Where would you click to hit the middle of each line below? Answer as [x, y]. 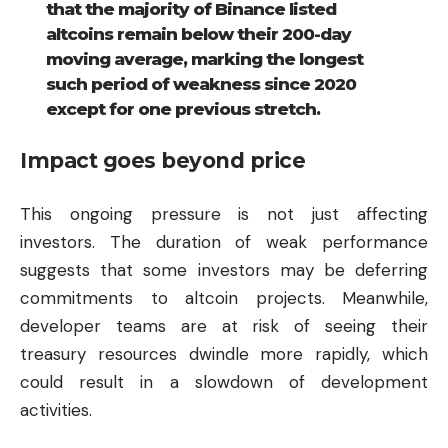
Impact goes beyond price [162, 161]
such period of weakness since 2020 [200, 83]
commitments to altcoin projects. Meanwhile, [224, 297]
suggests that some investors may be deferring [224, 269]
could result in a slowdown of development [224, 381]
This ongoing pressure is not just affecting [224, 213]
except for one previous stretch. [182, 108]
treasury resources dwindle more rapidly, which [224, 353]
